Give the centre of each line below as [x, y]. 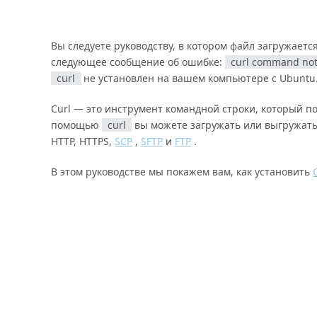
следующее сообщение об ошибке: [138, 62]
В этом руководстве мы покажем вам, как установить [182, 172]
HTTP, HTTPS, [83, 141]
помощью [76, 125]
